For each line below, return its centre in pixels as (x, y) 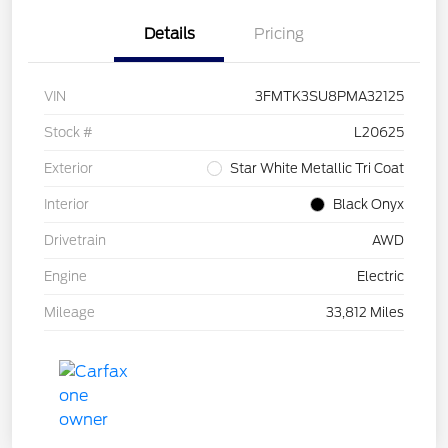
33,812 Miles (365, 313)
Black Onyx (368, 205)
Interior (66, 205)
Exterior (68, 169)
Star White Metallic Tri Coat (317, 169)
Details (169, 34)
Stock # (68, 133)
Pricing (279, 34)
